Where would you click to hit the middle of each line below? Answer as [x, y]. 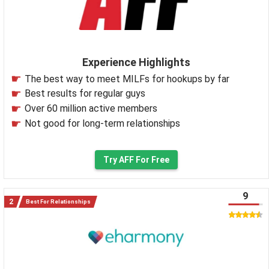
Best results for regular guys [85, 94]
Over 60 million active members [91, 109]
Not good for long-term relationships [102, 123]
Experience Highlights [136, 62]
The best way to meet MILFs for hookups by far [127, 79]
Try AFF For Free [136, 159]
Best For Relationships [58, 201]
